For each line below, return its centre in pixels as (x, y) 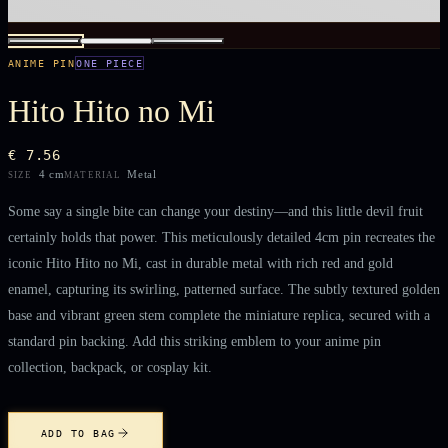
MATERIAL (93, 175)
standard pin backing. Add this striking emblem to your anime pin (194, 340)
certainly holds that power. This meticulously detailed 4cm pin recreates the (221, 236)
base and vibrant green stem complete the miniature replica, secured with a (219, 314)
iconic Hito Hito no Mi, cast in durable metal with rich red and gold (200, 262)
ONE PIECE (110, 63)
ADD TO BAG (78, 432)
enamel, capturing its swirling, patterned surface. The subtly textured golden (224, 288)
